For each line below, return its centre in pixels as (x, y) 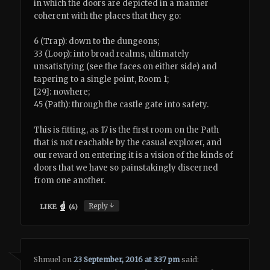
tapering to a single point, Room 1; (102, 79)
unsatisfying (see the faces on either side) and (126, 66)
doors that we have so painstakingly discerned (126, 168)
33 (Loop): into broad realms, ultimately (112, 54)
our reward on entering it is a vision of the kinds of (134, 155)
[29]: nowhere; (62, 92)
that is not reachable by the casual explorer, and (128, 143)
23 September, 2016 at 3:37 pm (127, 259)
